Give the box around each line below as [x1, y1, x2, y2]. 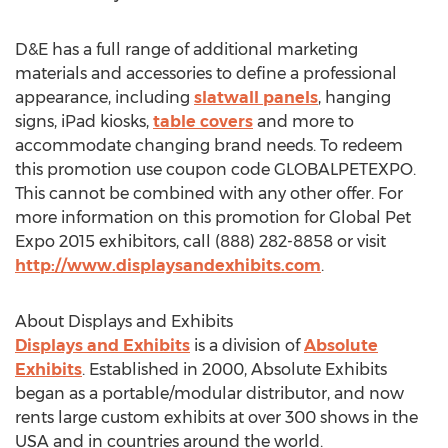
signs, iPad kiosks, [15, 112, 153, 131]
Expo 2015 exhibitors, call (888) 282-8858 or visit [15, 232, 386, 251]
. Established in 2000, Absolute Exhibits [82, 360, 387, 379]
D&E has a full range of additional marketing [15, 40, 358, 59]
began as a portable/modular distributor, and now [15, 384, 404, 403]
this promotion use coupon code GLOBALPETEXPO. [15, 160, 416, 179]
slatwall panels [194, 88, 318, 107]
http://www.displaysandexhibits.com [15, 256, 321, 275]
